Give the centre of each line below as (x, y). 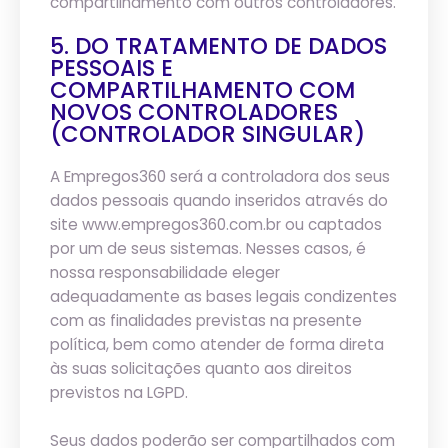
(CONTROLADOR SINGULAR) (207, 134)
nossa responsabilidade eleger (165, 272)
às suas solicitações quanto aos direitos (201, 368)
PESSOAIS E (111, 68)
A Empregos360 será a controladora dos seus (220, 176)
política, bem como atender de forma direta (217, 344)
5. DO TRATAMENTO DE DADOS (218, 46)
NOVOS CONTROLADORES (194, 112)
